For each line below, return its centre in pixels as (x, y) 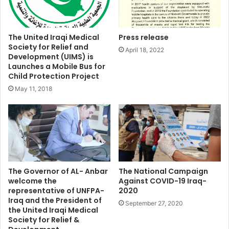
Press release (144, 37)
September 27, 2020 (154, 203)
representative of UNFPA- (56, 191)
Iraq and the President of (55, 201)
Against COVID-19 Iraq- (163, 181)
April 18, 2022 (145, 50)
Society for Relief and (48, 47)
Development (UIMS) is (51, 56)
